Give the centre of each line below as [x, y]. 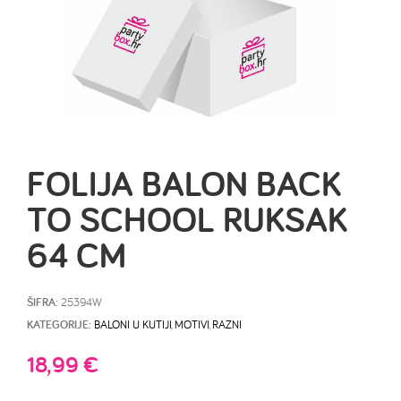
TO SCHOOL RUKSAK [187, 219]
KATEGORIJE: [59, 324]
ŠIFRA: [44, 302]
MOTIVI [192, 324]
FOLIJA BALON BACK [184, 183]
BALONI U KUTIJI [132, 324]
